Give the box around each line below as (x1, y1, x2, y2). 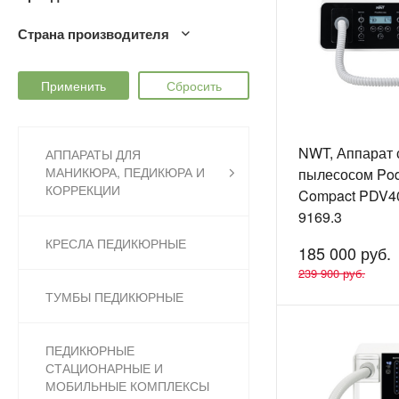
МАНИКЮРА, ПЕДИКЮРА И (45, 163, 205, 182)
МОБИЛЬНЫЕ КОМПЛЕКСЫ (45, 377, 209, 395)
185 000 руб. (298, 241, 391, 265)
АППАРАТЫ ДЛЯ (45, 145, 141, 164)
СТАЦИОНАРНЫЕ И (45, 359, 163, 378)
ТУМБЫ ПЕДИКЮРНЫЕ (45, 288, 183, 306)
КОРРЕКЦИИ (45, 181, 120, 199)
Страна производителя (18, 24, 169, 45)
